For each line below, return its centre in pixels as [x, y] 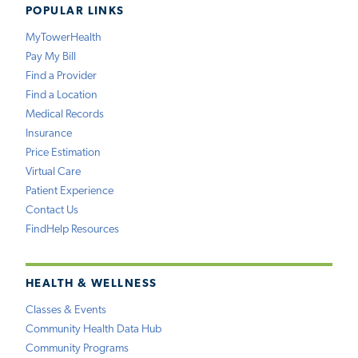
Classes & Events [66, 311]
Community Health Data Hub [93, 330]
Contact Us [52, 211]
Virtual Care [53, 173]
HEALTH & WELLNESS [91, 284]
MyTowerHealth [64, 38]
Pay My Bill [51, 58]
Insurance [49, 134]
